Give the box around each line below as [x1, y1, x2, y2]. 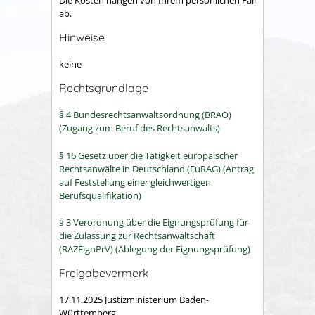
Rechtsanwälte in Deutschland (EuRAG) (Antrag [59, 162, 254, 175]
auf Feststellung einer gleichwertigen [59, 175, 211, 188]
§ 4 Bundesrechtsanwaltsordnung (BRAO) [59, 108, 231, 122]
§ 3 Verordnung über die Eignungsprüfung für [59, 216, 248, 229]
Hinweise [59, 30, 105, 44]
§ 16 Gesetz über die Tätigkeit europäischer [59, 148, 238, 162]
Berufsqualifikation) [59, 188, 141, 202]
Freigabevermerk [59, 265, 149, 280]
